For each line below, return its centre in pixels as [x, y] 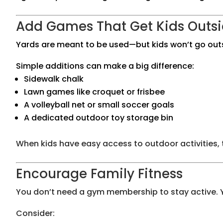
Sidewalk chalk [54, 79]
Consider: [35, 214]
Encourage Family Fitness [99, 174]
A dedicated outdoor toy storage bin [99, 118]
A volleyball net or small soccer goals [99, 105]
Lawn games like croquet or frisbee [94, 92]
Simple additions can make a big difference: [105, 66]
